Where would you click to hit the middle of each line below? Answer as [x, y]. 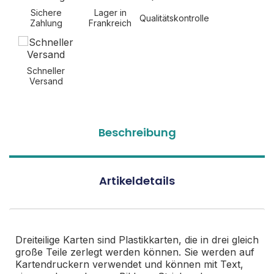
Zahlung [46, 23]
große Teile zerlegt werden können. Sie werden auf [135, 252]
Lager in [110, 13]
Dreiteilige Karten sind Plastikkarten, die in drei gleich [137, 240]
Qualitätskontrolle [174, 18]
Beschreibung [137, 132]
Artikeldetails [137, 181]
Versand [46, 81]
